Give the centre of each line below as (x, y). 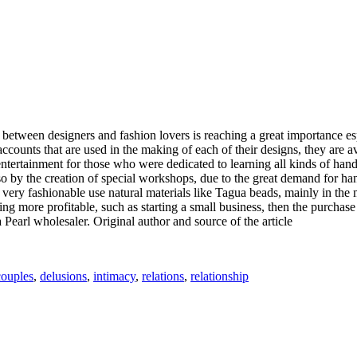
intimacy (114, 276)
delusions (63, 276)
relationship (220, 276)
